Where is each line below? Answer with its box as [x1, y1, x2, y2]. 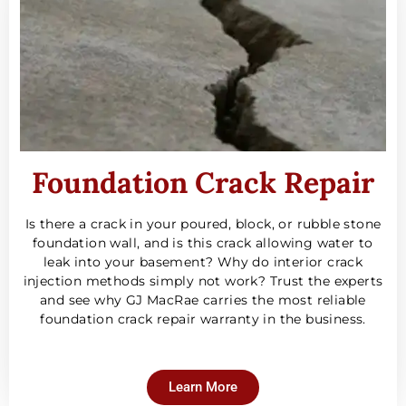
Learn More [169, 379, 237, 396]
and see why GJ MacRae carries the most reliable [40, 292, 366, 309]
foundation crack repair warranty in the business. [40, 311, 366, 328]
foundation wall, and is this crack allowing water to [33, 235, 373, 252]
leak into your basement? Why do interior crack [43, 254, 363, 271]
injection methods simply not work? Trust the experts [23, 273, 383, 290]
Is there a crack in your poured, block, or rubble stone [24, 216, 382, 233]
